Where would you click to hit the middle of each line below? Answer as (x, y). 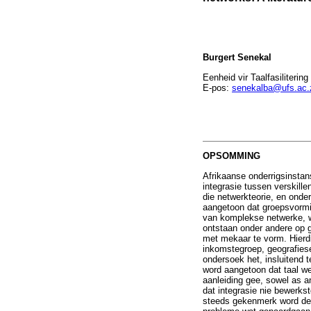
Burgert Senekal (237, 58)
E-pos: (217, 87)
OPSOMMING (232, 156)
